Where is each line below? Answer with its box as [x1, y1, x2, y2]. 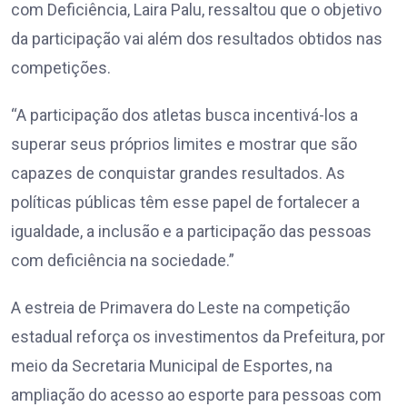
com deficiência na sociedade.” [11, 251, 234, 271]
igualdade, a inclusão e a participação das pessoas [11, 222, 372, 242]
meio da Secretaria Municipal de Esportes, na [11, 356, 333, 376]
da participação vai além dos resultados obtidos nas [11, 29, 382, 49]
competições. [11, 58, 111, 78]
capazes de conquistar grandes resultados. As [11, 164, 345, 184]
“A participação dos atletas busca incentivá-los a [11, 105, 358, 125]
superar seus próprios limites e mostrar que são [11, 134, 357, 154]
